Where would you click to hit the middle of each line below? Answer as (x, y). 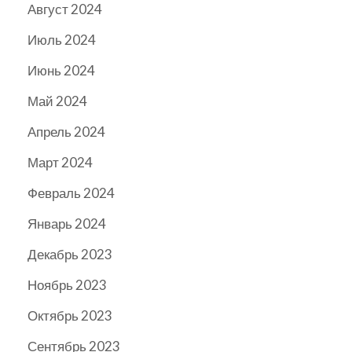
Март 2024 (60, 163)
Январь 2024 (67, 224)
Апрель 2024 (66, 132)
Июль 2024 (62, 40)
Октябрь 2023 (70, 316)
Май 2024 (57, 101)
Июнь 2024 (61, 71)
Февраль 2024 (71, 193)
